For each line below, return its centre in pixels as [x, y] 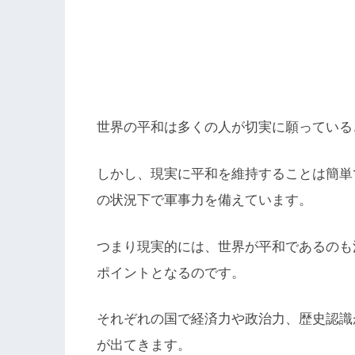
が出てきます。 [144, 345]
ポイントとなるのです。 [171, 273]
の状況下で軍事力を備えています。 [204, 200]
